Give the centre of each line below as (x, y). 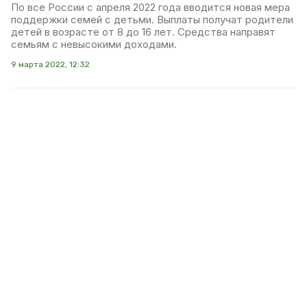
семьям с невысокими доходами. (94, 44)
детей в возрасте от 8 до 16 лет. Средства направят (143, 32)
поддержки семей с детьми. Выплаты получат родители (152, 20)
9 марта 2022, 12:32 (50, 64)
